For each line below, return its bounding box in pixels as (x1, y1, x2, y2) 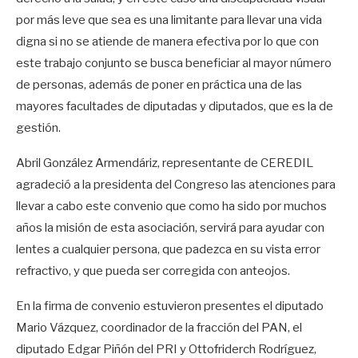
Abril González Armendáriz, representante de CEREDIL (16, 156, 313, 170)
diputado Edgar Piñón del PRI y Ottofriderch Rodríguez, (16, 342, 316, 356)
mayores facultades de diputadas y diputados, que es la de (16, 99, 333, 113)
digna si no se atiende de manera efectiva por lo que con (16, 34, 319, 49)
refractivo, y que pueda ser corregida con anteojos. (16, 264, 290, 278)
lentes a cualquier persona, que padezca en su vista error (16, 242, 320, 257)
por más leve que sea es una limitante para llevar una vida (16, 13, 322, 27)
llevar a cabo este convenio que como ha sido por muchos (16, 199, 327, 213)
